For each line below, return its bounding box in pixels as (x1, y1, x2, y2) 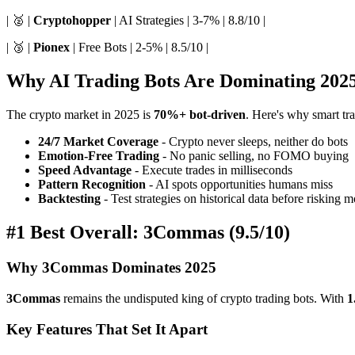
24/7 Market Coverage (38, 135, 158, 149)
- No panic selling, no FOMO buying (159, 149, 349, 163)
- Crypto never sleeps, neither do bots (158, 135, 348, 149)
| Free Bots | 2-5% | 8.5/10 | (70, 40, 208, 55)
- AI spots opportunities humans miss (146, 177, 333, 192)
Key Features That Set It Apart (6, 320, 208, 338)
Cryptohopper (33, 13, 111, 28)
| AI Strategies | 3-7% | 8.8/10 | (111, 13, 265, 28)
